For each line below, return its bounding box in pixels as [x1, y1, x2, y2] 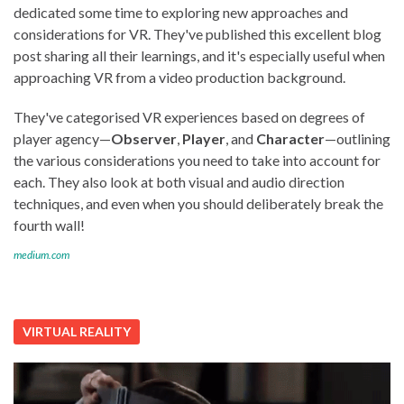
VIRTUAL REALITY [23, 323, 131, 339]
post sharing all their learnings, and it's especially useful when [14, 46, 385, 64]
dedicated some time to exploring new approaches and [14, 3, 348, 21]
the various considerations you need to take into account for [14, 151, 381, 169]
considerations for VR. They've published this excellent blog [14, 24, 381, 42]
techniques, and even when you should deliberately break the [14, 194, 383, 212]
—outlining [325, 129, 390, 147]
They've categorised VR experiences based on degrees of [14, 107, 365, 125]
